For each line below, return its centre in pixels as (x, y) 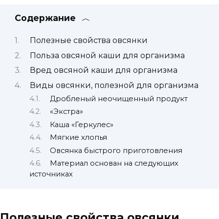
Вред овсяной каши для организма (103, 70)
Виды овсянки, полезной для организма (114, 85)
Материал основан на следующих (114, 163)
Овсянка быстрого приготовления (116, 150)
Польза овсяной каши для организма (107, 55)
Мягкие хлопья (78, 138)
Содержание (45, 18)
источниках (51, 174)
